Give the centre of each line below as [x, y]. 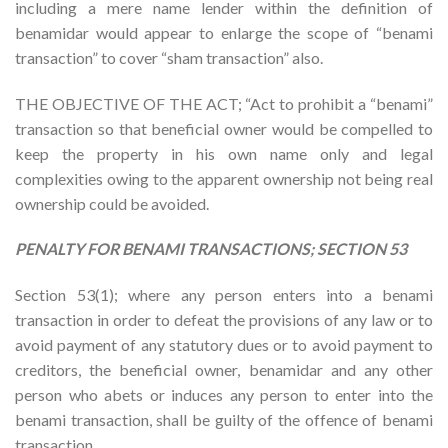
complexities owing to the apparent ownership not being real [224, 178]
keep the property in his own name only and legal [224, 153]
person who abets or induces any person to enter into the [224, 395]
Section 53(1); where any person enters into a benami [224, 295]
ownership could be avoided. [112, 203]
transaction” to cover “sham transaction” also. [169, 57]
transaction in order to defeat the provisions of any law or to [224, 320]
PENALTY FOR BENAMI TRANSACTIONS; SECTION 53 [211, 249]
